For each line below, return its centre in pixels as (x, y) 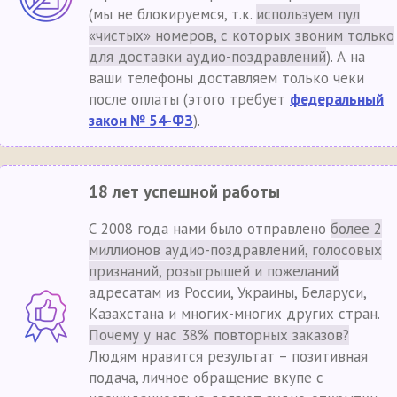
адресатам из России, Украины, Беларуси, (227, 292)
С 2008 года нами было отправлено (210, 229)
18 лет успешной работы (184, 191)
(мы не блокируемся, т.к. (172, 14)
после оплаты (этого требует (189, 99)
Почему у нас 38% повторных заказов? (219, 335)
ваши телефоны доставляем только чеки (226, 78)
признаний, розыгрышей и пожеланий (214, 271)
